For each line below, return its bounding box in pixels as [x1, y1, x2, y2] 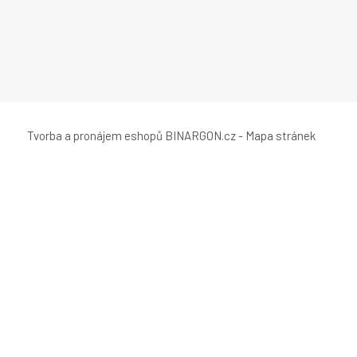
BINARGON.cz [165, 127, 236, 143]
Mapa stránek [245, 127, 316, 143]
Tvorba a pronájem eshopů [27, 127, 163, 143]
